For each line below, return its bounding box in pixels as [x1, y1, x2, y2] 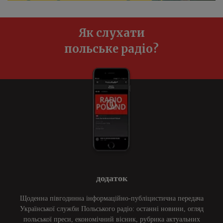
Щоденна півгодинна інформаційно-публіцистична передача [19, 195, 204, 203]
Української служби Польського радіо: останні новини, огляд [19, 205, 204, 213]
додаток [96, 173, 127, 184]
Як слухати [78, 26, 145, 40]
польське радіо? [64, 42, 159, 56]
